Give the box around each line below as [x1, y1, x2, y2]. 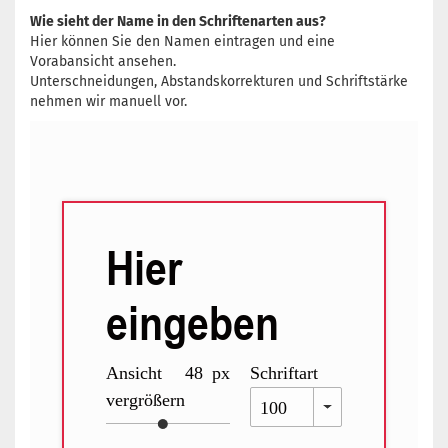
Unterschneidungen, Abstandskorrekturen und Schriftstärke [30, 72, 408, 90]
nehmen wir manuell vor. [30, 92, 187, 110]
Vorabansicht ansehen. [30, 52, 176, 70]
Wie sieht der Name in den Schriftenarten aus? [30, 12, 329, 30]
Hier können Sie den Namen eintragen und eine [30, 32, 335, 50]
